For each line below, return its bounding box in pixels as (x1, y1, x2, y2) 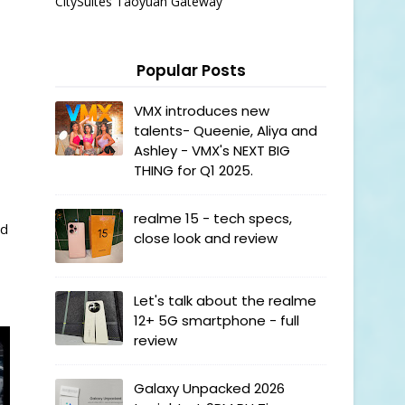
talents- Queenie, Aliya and (134, 121, 317, 140)
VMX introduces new (134, 101, 269, 120)
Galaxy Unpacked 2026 (134, 379, 285, 398)
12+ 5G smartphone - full (134, 311, 299, 330)
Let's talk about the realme (134, 291, 316, 310)
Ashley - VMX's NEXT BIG (134, 141, 290, 160)
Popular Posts (136, 60, 246, 81)
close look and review (134, 229, 278, 248)
